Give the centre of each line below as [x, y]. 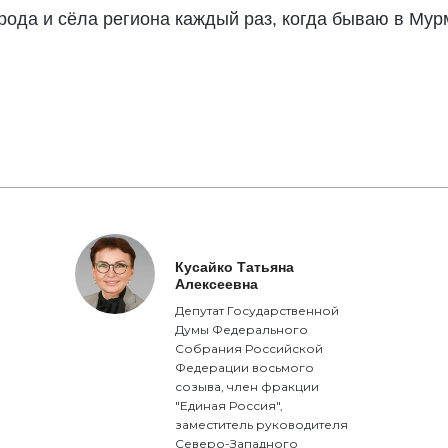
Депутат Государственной [257, 310]
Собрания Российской [249, 348]
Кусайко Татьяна [235, 267]
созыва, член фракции [247, 386]
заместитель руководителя [262, 424]
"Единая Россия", [229, 405]
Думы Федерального [242, 329]
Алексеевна [217, 284]
